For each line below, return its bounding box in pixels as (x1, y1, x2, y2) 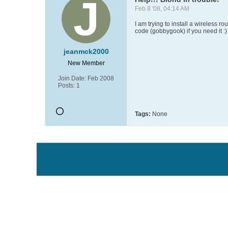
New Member (67, 60, 105, 67)
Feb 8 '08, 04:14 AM (135, 5, 189, 12)
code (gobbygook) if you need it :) (135, 27, 227, 35)
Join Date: (58, 75, 86, 82)
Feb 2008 (88, 75, 114, 82)
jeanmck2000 (63, 47, 109, 55)
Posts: (58, 82, 75, 89)
